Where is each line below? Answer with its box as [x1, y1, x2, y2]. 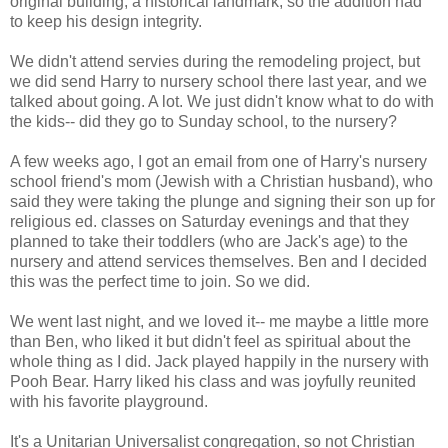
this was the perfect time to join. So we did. [10, 272, 310, 290]
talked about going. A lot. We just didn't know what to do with [10, 92, 434, 110]
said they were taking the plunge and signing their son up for [10, 192, 435, 210]
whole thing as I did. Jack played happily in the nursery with [10, 352, 429, 370]
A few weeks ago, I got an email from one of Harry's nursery [10, 152, 427, 170]
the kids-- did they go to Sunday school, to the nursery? [10, 112, 397, 130]
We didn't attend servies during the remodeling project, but [10, 52, 420, 70]
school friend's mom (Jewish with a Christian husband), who [10, 172, 433, 190]
